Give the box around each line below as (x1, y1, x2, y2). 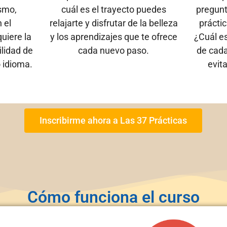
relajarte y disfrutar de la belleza (49, 17, 178, 28)
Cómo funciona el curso (27, 187, 200, 207)
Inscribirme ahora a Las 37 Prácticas (40, 115, 187, 126)
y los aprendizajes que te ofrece (50, 31, 177, 42)
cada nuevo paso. (78, 45, 149, 56)
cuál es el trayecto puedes (61, 4, 166, 15)
